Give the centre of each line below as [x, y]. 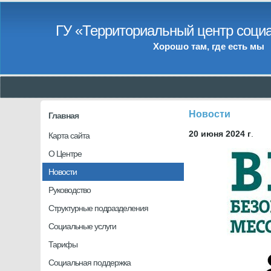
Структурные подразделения [99, 208]
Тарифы [63, 244]
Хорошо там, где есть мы [208, 46]
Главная [64, 116]
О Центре [65, 154]
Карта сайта [69, 135]
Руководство [70, 190]
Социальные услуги [83, 226]
